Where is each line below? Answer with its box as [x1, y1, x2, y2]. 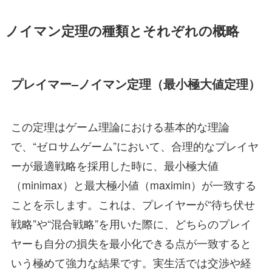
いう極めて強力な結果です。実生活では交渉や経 [10, 254, 251, 270]
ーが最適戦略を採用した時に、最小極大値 [10, 157, 219, 173]
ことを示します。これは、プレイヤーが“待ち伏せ [10, 195, 255, 212]
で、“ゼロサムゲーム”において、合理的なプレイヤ [10, 137, 259, 154]
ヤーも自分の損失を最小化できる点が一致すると [10, 234, 251, 251]
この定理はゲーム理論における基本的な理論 [10, 118, 229, 134]
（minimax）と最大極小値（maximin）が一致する [10, 176, 256, 192]
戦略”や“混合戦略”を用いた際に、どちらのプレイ [10, 215, 251, 231]
